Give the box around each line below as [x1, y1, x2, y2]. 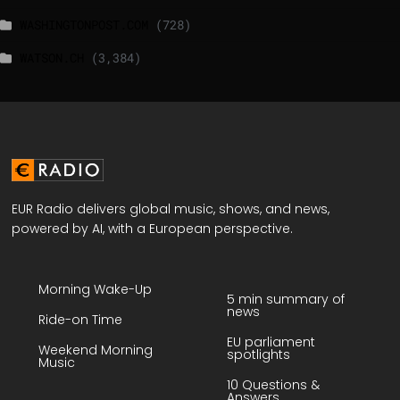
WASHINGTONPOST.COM [20, 16, 148, 33]
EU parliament [227, 332, 315, 351]
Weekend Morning [38, 341, 154, 360]
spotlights [227, 345, 290, 363]
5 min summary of [227, 289, 345, 308]
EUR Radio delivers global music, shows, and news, [12, 200, 330, 219]
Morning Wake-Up [38, 280, 153, 299]
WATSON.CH [20, 49, 84, 66]
